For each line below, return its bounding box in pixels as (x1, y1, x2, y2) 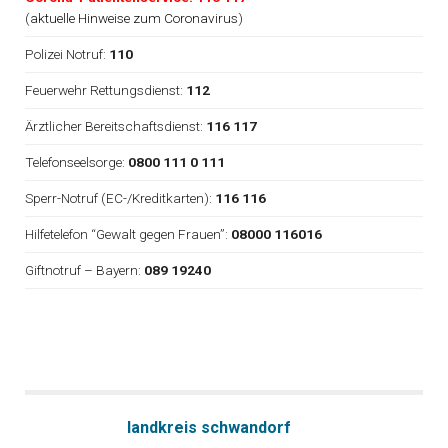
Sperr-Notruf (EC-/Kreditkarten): (25, 190, 215, 206)
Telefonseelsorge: (25, 154, 128, 170)
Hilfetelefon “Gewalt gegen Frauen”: (25, 226, 231, 242)
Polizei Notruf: (25, 46, 109, 62)
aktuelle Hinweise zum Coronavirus (30, 10, 238, 26)
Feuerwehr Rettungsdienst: (25, 82, 186, 98)
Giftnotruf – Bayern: (25, 262, 144, 278)
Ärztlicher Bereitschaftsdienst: (25, 118, 206, 134)
